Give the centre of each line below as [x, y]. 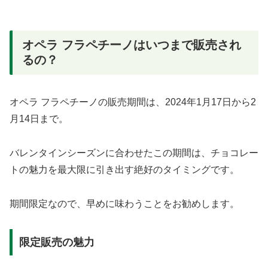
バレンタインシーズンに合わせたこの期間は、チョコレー [134, 153]
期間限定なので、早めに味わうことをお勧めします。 [124, 203]
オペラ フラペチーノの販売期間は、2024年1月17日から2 [133, 102]
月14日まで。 [39, 119]
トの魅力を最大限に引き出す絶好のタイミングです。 [124, 169]
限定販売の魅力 [57, 243]
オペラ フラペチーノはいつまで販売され [132, 45]
